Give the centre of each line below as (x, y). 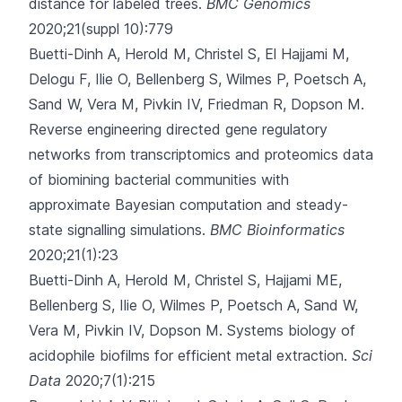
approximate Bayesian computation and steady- (188, 205)
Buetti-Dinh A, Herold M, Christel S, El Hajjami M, (189, 54)
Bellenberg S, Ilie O (90, 305)
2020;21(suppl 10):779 (101, 29)
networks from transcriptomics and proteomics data (201, 154)
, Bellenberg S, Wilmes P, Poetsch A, (247, 79)
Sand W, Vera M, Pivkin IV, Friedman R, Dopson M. (197, 104)
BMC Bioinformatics (277, 230)
